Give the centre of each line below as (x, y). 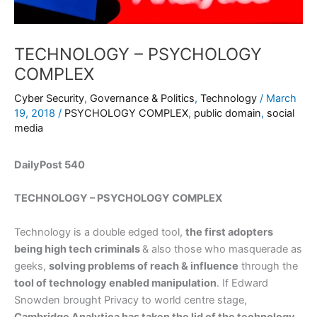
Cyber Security (49, 98)
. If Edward (242, 283)
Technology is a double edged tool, (100, 232)
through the (268, 266)
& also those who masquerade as (222, 249)
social (281, 113)
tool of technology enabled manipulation (115, 283)
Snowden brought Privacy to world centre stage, (131, 300)
